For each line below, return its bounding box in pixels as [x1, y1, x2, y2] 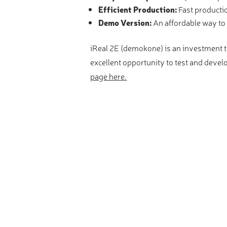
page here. [90, 70, 127, 82]
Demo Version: [98, 16, 152, 28]
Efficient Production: [98, 3, 177, 15]
